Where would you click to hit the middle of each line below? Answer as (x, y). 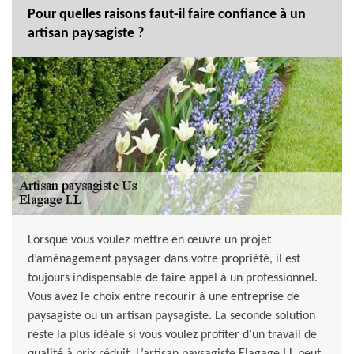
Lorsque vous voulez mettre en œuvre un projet (149, 241)
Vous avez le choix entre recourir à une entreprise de (164, 298)
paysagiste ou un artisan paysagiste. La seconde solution (171, 316)
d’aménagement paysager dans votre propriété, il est (164, 260)
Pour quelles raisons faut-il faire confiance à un (167, 15)
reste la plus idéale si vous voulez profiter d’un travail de (172, 335)
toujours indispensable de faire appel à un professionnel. (173, 279)
